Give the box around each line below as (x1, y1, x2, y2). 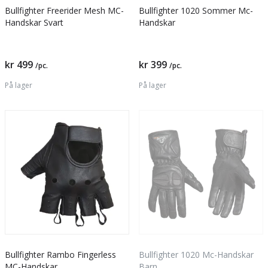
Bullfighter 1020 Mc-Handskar (139, 249, 254, 260)
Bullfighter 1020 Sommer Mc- (139, 5, 253, 16)
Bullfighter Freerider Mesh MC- (5, 5, 124, 16)
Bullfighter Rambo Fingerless (5, 249, 116, 260)
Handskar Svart (5, 17, 63, 28)
